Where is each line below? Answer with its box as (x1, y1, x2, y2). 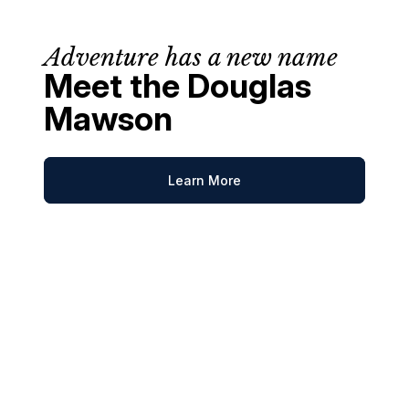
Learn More (168, 172, 241, 188)
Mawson (44, 98, 173, 139)
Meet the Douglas (44, 65, 311, 106)
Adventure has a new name (44, 42, 338, 72)
